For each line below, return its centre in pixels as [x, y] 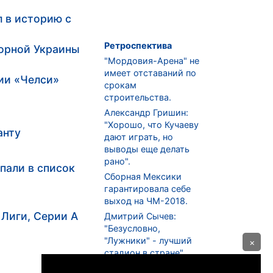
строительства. [138, 97]
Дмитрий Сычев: [140, 216]
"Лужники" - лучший [148, 241]
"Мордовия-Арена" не [152, 61]
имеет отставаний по [150, 73]
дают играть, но [139, 137]
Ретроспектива [138, 46]
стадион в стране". [145, 253]
